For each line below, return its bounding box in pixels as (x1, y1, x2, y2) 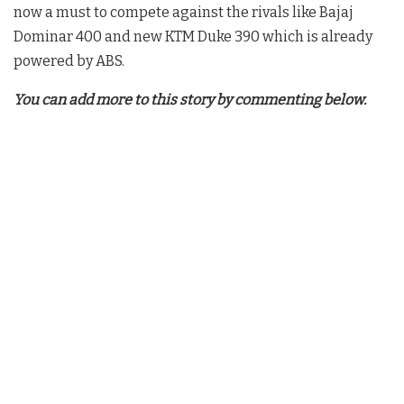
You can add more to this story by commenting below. (14, 90, 366, 108)
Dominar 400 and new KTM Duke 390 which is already (14, 27, 372, 45)
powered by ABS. (14, 51, 124, 69)
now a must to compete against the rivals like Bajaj (14, 3, 353, 21)
